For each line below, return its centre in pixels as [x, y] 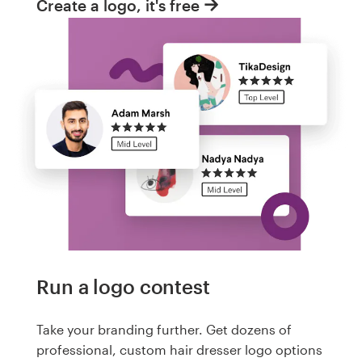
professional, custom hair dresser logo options [179, 350]
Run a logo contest [123, 286]
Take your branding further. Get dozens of [164, 330]
